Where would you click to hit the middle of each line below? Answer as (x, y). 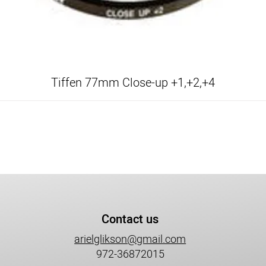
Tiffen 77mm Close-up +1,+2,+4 (133, 83)
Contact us (130, 219)
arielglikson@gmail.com (130, 240)
